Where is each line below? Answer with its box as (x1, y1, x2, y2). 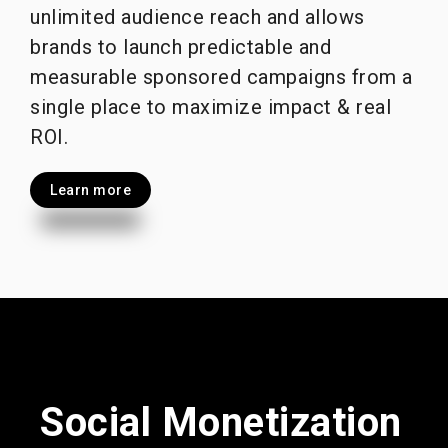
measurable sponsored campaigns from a (30, 64, 413, 89)
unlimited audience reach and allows (30, 4, 365, 29)
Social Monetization (40, 398, 402, 446)
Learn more (50, 181, 131, 198)
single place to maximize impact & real (30, 94, 391, 119)
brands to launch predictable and (30, 34, 331, 59)
